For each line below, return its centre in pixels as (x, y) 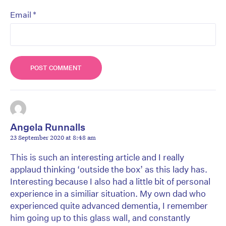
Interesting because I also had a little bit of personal (110, 182)
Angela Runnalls (48, 127)
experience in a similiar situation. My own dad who (108, 194)
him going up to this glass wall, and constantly (100, 218)
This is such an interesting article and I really (97, 157)
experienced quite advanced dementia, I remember (109, 206)
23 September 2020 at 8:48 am (53, 137)
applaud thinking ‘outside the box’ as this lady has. (109, 169)
